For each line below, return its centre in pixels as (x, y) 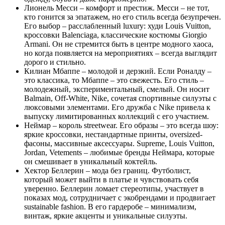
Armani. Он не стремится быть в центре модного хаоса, (119, 44)
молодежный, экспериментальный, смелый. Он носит (117, 89)
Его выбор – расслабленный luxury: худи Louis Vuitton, (118, 26)
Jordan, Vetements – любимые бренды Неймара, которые (119, 152)
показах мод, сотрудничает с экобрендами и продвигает (120, 197)
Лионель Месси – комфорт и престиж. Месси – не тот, (117, 8)
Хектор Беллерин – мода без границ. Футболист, (107, 170)
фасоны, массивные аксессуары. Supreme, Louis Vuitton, (119, 143)
